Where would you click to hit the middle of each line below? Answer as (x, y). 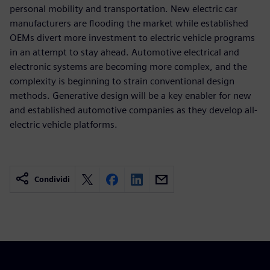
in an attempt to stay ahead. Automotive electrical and (124, 52)
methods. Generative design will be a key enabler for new (130, 96)
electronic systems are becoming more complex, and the (128, 67)
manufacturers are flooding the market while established (129, 23)
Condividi (52, 179)
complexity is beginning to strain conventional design (122, 81)
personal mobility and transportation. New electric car (124, 9)
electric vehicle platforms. (64, 124)
